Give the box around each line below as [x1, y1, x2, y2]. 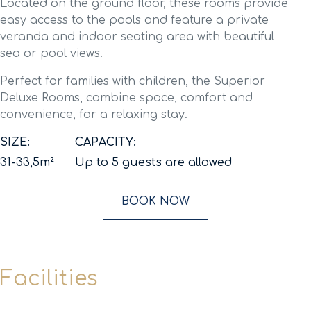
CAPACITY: [75, 136, 136, 149]
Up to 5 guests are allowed [75, 156, 233, 169]
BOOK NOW [121, 195, 190, 208]
